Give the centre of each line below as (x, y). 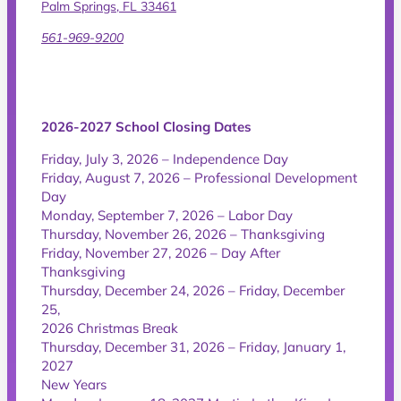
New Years (74, 384)
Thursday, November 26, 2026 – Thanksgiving (183, 234)
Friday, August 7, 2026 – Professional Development (199, 177)
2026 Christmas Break (110, 328)
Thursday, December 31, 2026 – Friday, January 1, (193, 346)
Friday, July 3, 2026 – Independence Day (165, 158)
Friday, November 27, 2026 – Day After (161, 252)
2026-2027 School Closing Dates (146, 126)
